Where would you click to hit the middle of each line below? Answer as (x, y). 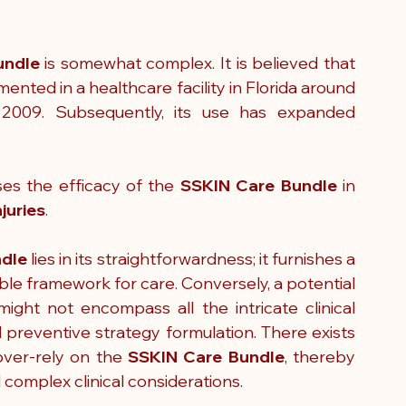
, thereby (320, 357)
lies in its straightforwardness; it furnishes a (192, 259)
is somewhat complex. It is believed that (198, 63)
